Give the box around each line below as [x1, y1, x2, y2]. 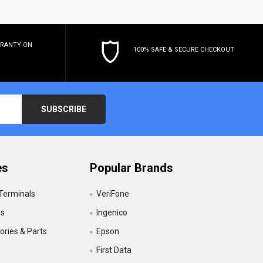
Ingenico [96, 207, 127, 217]
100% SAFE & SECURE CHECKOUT [133, 45, 234, 53]
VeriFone [96, 188, 129, 198]
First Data [96, 245, 131, 255]
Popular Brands [89, 160, 173, 175]
